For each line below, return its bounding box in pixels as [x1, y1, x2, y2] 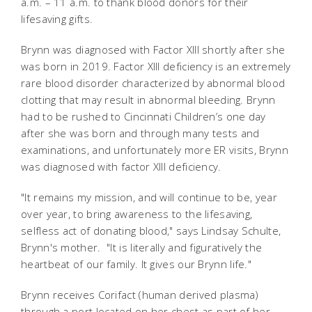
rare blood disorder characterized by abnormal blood [21, 75, 286, 90]
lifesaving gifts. [21, 11, 93, 26]
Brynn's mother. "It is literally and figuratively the [21, 240, 263, 254]
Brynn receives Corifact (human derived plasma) [21, 287, 259, 302]
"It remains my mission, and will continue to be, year [21, 189, 277, 204]
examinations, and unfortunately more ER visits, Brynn [21, 142, 288, 157]
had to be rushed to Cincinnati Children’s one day [21, 109, 266, 123]
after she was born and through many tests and [21, 125, 260, 140]
